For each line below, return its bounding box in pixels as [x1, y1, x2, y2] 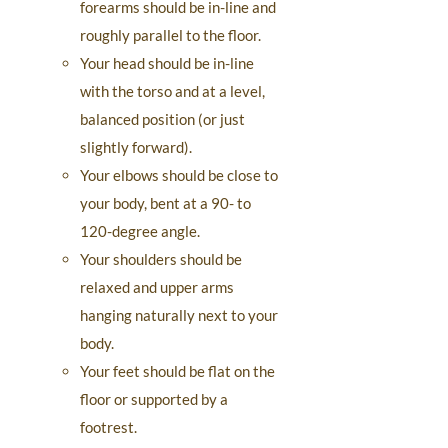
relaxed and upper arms [80, 278, 234, 296]
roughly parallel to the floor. [80, 26, 261, 44]
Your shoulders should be [80, 250, 242, 268]
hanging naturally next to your [80, 306, 278, 324]
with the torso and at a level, [80, 82, 265, 100]
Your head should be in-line [80, 54, 254, 72]
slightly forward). [80, 138, 192, 156]
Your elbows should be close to [80, 166, 278, 184]
